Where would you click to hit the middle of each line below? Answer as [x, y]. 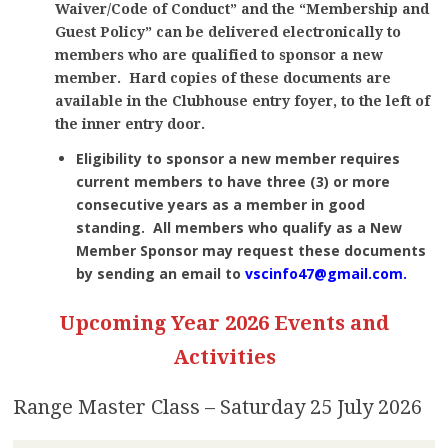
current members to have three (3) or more [232, 182]
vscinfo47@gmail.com [323, 274]
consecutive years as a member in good [220, 205]
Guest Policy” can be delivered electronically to [227, 32]
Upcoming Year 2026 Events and [224, 323]
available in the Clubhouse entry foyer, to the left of [242, 101]
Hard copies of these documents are [259, 78]
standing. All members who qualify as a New [238, 228]
